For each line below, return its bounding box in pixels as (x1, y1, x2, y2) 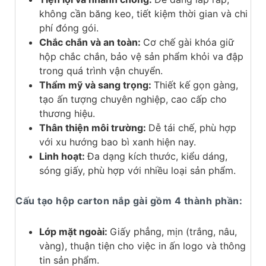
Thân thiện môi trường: (39, 122, 148, 134)
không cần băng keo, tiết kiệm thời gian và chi (39, 8, 248, 20)
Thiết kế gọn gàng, (154, 79, 238, 91)
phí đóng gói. (39, 22, 99, 34)
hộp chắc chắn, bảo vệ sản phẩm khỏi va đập (39, 50, 243, 63)
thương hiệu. (39, 107, 95, 120)
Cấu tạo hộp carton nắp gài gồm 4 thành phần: (15, 195, 242, 207)
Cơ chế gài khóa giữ (143, 36, 234, 49)
